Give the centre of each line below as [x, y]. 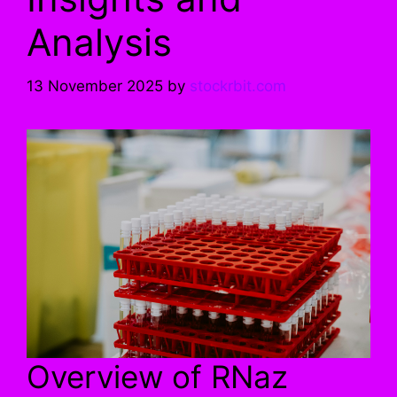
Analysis [99, 42]
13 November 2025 [95, 86]
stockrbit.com [238, 86]
